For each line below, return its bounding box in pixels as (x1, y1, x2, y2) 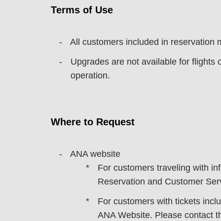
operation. (71, 71, 110, 80)
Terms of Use (51, 4, 113, 15)
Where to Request (51, 116, 135, 127)
